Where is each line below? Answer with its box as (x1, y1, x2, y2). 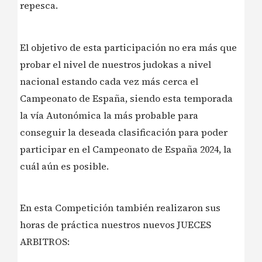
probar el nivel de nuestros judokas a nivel (20, 57, 211, 71)
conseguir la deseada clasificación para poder (20, 125, 227, 139)
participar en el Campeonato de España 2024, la (20, 142, 232, 156)
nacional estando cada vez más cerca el (20, 74, 198, 88)
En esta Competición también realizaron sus (20, 201, 220, 215)
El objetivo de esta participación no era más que (20, 40, 237, 54)
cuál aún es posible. (20, 159, 109, 173)
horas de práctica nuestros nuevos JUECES (20, 218, 211, 232)
